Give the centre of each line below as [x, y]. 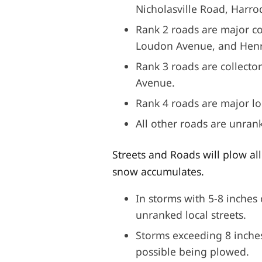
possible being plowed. [192, 252]
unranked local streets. [191, 215]
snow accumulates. [158, 171]
